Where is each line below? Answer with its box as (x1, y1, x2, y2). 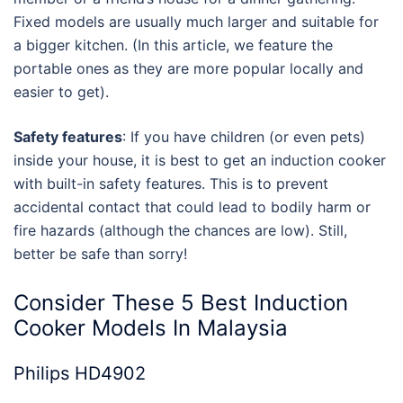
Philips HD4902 (13, 363, 146, 385)
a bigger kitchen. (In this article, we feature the (13, 35, 333, 54)
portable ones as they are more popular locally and (13, 58, 363, 77)
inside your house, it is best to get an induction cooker (13, 150, 386, 169)
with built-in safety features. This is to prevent (13, 174, 328, 193)
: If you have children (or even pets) (122, 127, 365, 146)
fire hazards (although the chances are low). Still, (13, 220, 347, 239)
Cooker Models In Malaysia (13, 315, 288, 342)
